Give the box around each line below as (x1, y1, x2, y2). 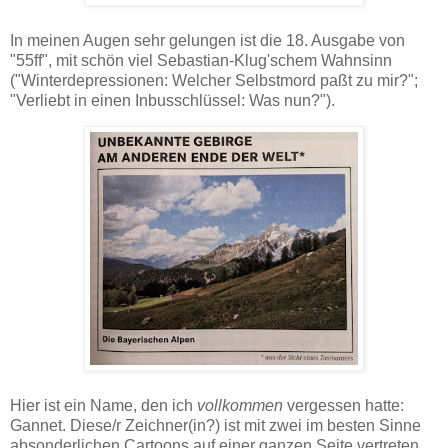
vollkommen (197, 397, 283, 415)
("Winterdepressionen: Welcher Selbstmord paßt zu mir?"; (10, 71, 418, 89)
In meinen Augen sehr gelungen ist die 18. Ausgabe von (10, 31, 405, 49)
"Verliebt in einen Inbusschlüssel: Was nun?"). (10, 91, 335, 109)
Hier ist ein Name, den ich (10, 397, 197, 415)
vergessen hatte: (283, 397, 404, 415)
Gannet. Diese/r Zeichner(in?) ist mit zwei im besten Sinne (10, 417, 421, 435)
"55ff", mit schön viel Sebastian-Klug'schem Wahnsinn (10, 51, 392, 69)
